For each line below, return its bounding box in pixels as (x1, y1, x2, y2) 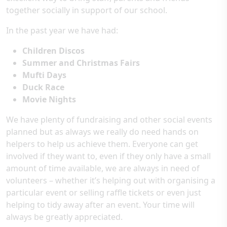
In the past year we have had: (6, 25, 118, 36)
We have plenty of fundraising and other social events (6, 114, 212, 125)
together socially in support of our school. (6, 5, 167, 16)
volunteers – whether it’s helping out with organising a (6, 175, 215, 186)
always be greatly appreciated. (6, 211, 123, 222)
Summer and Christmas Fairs (22, 57, 140, 68)
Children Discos (22, 45, 85, 56)
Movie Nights (22, 94, 76, 105)
